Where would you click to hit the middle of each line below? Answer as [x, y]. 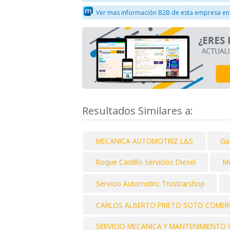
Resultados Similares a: [139, 110]
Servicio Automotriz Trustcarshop [150, 184]
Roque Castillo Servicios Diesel [146, 162]
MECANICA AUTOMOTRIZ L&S [144, 141]
